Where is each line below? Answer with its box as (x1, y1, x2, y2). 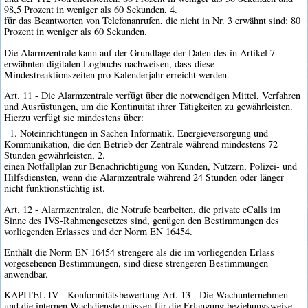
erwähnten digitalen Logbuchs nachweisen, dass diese (4, 56, 215, 70)
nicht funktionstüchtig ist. (4, 181, 106, 195)
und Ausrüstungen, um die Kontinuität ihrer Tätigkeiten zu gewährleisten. (4, 100, 294, 113)
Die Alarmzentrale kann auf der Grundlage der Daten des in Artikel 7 (4, 45, 276, 59)
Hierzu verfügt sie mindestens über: (4, 111, 144, 124)
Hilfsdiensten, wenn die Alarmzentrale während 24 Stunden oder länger (4, 170, 285, 184)
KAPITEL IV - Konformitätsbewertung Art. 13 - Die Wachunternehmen (4, 288, 289, 302)
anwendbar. (4, 267, 49, 281)
